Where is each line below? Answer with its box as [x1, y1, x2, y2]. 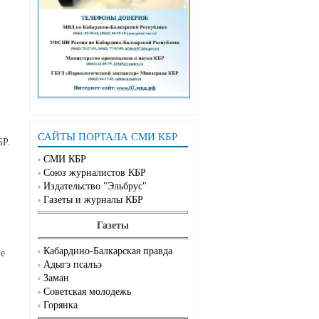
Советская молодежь [43, 286, 131, 298]
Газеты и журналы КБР [43, 194, 143, 206]
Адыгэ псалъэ [43, 259, 102, 271]
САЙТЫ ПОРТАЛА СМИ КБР [38, 131, 177, 143]
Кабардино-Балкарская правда [43, 246, 172, 257]
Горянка [43, 300, 78, 311]
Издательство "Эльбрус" [43, 181, 147, 192]
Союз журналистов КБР [43, 167, 146, 179]
